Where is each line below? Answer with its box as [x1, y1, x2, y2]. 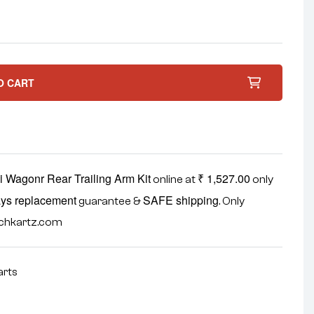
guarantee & [76, 195, 144, 207]
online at [151, 173, 198, 186]
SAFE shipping [143, 192, 219, 208]
